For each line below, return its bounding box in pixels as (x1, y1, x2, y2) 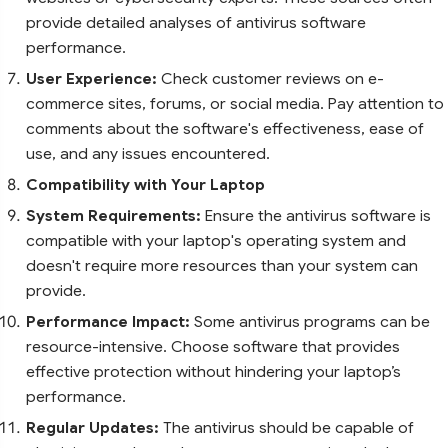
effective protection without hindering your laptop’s (26, 361, 401, 381)
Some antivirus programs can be (194, 311, 430, 331)
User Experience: (26, 68, 161, 88)
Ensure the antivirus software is (205, 205, 431, 225)
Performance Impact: (26, 311, 194, 331)
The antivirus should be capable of (163, 417, 414, 437)
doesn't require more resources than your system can (26, 255, 418, 275)
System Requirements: (26, 205, 205, 225)
